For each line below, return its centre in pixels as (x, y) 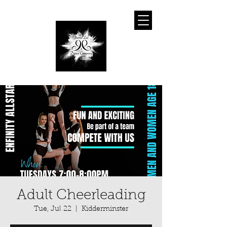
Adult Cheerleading (81, 196)
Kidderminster (105, 209)
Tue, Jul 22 (53, 209)
